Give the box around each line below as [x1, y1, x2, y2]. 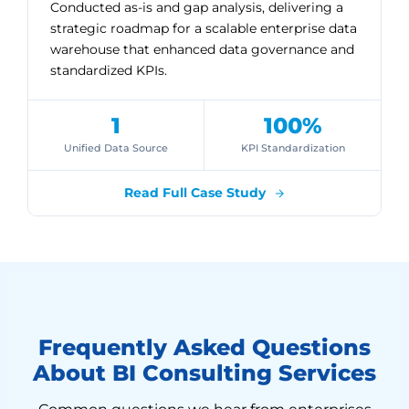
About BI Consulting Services [33, 360, 376, 386]
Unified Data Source [64, 142, 168, 154]
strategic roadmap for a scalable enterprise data [50, 20, 357, 37]
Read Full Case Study [123, 184, 269, 201]
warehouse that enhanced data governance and [50, 41, 354, 58]
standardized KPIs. [50, 62, 167, 79]
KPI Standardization [240, 142, 345, 154]
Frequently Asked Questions [38, 334, 371, 361]
